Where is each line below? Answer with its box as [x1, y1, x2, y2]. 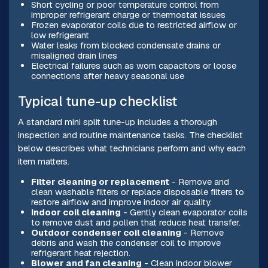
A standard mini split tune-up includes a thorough [17, 115, 217, 127]
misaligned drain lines [31, 50, 117, 62]
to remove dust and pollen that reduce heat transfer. [31, 217, 240, 229]
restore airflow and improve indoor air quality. [31, 196, 212, 208]
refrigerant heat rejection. [31, 247, 130, 259]
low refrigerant [31, 29, 89, 41]
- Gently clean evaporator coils [120, 206, 248, 218]
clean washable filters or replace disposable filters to [31, 186, 244, 198]
